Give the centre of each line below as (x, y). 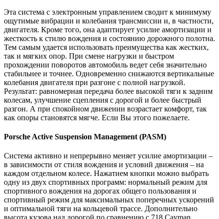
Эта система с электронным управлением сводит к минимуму (108, 12)
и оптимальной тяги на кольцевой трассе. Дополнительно (101, 209)
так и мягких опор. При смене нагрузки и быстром (89, 56)
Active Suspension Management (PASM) (98, 136)
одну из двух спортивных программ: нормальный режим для (106, 182)
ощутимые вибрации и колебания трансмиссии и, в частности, (109, 21)
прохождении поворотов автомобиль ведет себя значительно (105, 65)
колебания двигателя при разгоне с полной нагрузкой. (95, 82)
